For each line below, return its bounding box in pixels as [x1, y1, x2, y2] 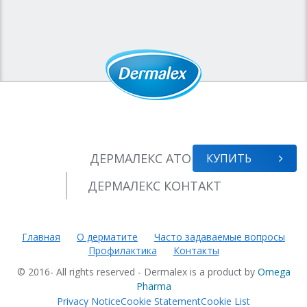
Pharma [136, 280, 171, 293]
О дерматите [77, 230, 138, 243]
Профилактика [88, 244, 157, 257]
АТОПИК [166, 150, 217, 167]
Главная [22, 230, 60, 243]
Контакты [173, 244, 219, 257]
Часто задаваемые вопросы [154, 230, 285, 243]
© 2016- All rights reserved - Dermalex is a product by [16, 265, 258, 278]
